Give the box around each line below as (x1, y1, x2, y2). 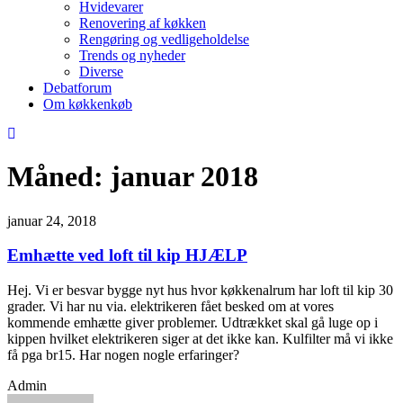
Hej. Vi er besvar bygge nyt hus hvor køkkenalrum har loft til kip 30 (7, 282, 393, 299)
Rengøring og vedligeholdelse (79, 31, 249, 47)
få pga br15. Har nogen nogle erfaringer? (7, 347, 239, 363)
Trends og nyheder (79, 47, 185, 63)
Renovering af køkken (79, 14, 206, 31)
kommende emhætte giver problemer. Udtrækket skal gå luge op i (7, 315, 378, 331)
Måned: (7, 160, 111, 193)
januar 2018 (111, 160, 258, 193)
